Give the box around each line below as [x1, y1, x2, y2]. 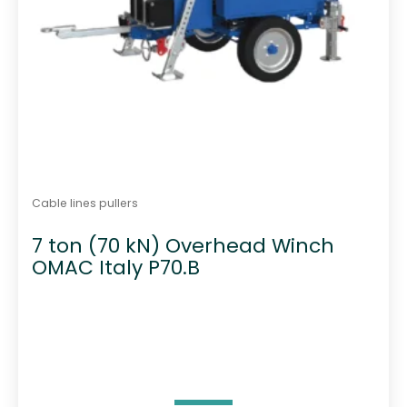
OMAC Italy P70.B [31, 253, 200, 282]
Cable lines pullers [31, 195, 138, 212]
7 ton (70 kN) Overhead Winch [31, 231, 334, 260]
